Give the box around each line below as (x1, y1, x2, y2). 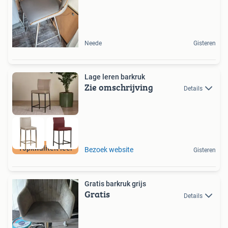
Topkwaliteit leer (18, 144, 73, 153)
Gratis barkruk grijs (84, 180, 146, 188)
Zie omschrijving (84, 80, 153, 94)
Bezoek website (84, 146, 133, 154)
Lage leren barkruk (84, 72, 145, 81)
